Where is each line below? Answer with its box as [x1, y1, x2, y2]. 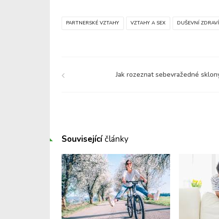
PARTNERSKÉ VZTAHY [66, 20, 119, 26]
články [105, 133, 129, 145]
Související [62, 133, 105, 145]
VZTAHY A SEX [131, 20, 166, 26]
